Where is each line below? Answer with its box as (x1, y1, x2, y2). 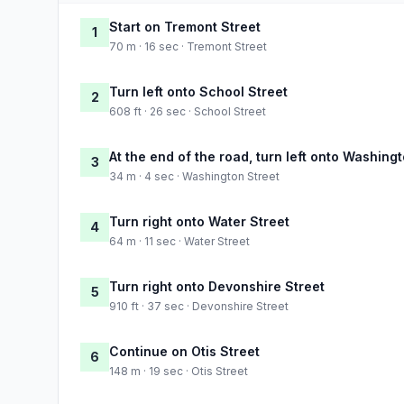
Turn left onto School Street (109, 83, 288, 99)
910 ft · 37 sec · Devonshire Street (109, 298, 289, 313)
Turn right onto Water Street (109, 213, 289, 229)
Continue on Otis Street (109, 343, 260, 359)
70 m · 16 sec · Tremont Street (109, 39, 267, 53)
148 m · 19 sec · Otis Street (109, 363, 248, 378)
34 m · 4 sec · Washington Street (109, 169, 280, 183)
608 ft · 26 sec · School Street (109, 104, 266, 118)
